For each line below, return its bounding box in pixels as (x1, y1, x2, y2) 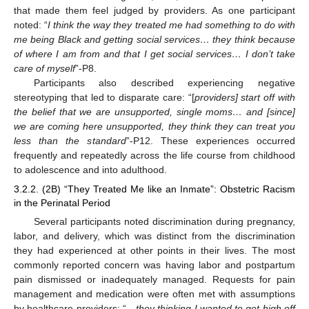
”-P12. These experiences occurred (126, 134, 295, 146)
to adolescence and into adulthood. (14, 163, 167, 175)
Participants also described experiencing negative (33, 77, 295, 88)
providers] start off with (194, 91, 296, 103)
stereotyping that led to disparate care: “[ (14, 91, 195, 103)
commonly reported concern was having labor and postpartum (14, 259, 295, 270)
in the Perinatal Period (14, 197, 110, 208)
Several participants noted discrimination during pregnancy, (33, 215, 295, 227)
